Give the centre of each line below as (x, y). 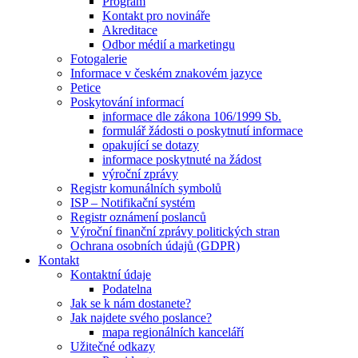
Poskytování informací (127, 102)
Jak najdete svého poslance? (141, 318)
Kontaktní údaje (111, 275)
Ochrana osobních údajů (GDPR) (155, 246)
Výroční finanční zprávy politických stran (175, 232)
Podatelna (127, 289)
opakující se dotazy (151, 145)
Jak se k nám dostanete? (131, 304)
